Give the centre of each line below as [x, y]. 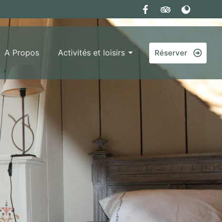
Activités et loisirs [91, 53]
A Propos [22, 53]
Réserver [171, 53]
